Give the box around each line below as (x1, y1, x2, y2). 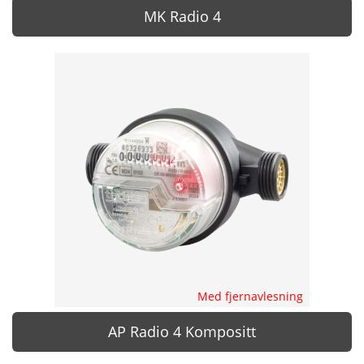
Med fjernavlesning (197, 288, 303, 305)
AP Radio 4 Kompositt (108, 322, 256, 342)
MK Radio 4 (143, 6, 221, 26)
